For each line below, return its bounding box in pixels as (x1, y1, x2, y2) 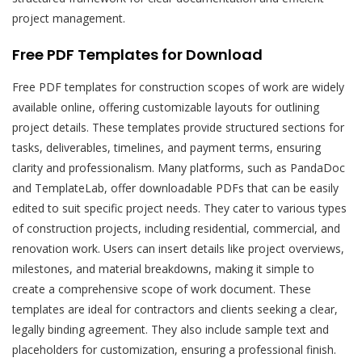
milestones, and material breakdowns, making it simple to (12, 260, 314, 276)
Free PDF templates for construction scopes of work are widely (12, 78, 344, 95)
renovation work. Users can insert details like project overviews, (12, 240, 344, 256)
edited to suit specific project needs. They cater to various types (12, 200, 347, 216)
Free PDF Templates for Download (12, 44, 263, 65)
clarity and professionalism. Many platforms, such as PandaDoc (12, 159, 345, 175)
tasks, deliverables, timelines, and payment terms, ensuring (12, 139, 321, 155)
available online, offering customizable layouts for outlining (12, 99, 319, 115)
